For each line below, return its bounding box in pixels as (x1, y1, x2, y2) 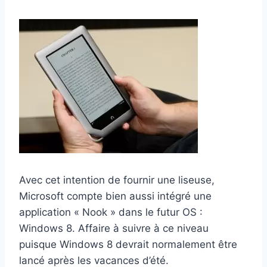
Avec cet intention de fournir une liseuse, (19, 174, 215, 187)
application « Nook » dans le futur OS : (19, 206, 203, 219)
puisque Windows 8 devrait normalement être (19, 238, 237, 251)
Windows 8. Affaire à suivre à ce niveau (19, 222, 209, 235)
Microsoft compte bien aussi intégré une (19, 190, 212, 203)
